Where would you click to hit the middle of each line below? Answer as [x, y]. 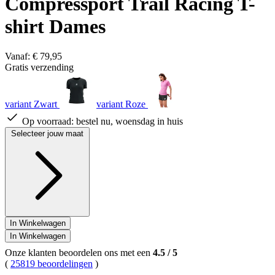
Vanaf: [19, 56]
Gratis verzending [39, 67]
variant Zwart [31, 104]
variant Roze [121, 104]
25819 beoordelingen [52, 263]
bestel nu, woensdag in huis [130, 121]
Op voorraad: [49, 121]
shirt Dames [55, 26]
